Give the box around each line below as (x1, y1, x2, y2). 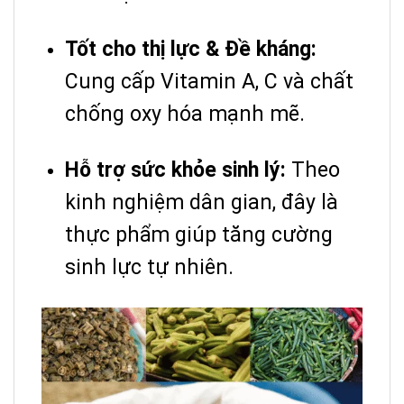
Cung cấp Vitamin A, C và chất (65, 69, 353, 95)
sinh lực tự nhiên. (65, 255, 234, 280)
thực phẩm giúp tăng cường (65, 223, 333, 248)
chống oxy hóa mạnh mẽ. (65, 102, 305, 127)
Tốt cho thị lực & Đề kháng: (65, 37, 317, 62)
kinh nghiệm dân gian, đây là (65, 190, 338, 216)
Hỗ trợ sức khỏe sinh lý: (65, 158, 286, 183)
